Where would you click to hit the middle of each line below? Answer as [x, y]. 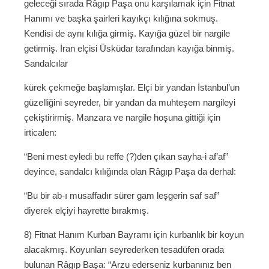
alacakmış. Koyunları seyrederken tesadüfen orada [124, 250]
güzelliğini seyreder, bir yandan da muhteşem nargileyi [130, 103]
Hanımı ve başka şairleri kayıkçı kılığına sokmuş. [121, 19]
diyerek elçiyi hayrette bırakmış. [86, 211]
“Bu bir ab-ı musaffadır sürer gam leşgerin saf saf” [122, 196]
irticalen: [40, 133]
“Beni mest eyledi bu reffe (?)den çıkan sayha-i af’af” [126, 157]
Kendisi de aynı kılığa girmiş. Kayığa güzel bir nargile [127, 34]
